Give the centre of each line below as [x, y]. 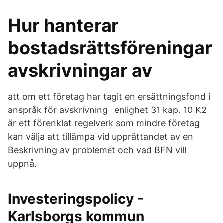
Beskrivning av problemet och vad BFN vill [97, 150]
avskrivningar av [80, 70]
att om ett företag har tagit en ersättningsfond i [109, 96]
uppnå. [22, 164]
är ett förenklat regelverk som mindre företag [104, 123]
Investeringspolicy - [76, 199]
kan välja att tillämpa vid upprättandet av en [101, 137]
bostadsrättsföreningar [110, 48]
